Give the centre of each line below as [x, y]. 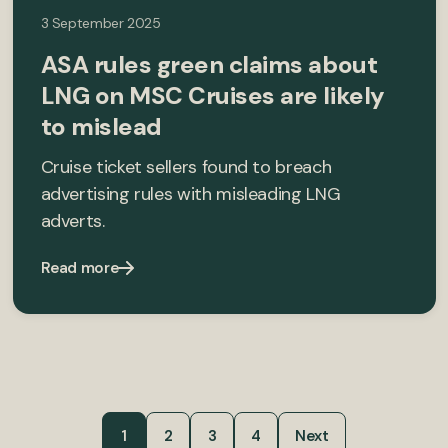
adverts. [72, 220]
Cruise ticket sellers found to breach [186, 166]
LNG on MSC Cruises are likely [212, 95]
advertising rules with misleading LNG [190, 193]
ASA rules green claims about [209, 64]
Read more [79, 267]
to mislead [101, 126]
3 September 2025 [100, 22]
